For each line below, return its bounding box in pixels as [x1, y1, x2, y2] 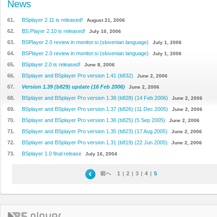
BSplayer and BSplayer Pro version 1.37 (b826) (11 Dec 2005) [22, 106, 168, 112]
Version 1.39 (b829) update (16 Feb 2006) [22, 84, 125, 90]
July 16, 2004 [85, 151, 117, 156]
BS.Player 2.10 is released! [22, 28, 85, 34]
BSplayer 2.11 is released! [22, 17, 83, 23]
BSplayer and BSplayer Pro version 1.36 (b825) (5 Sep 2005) [22, 117, 165, 123]
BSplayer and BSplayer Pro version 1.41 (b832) [22, 73, 133, 78]
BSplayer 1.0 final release [22, 151, 81, 156]
